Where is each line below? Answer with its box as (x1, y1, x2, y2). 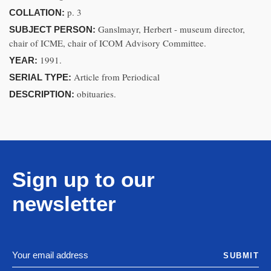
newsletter (12, 192, 116, 215)
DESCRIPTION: (9, 89, 77, 99)
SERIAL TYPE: (9, 72, 74, 82)
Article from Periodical (74, 71, 160, 83)
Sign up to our (12, 168, 155, 191)
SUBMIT (223, 251, 259, 260)
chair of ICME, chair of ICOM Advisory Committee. (9, 37, 206, 49)
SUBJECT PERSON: (9, 24, 98, 34)
